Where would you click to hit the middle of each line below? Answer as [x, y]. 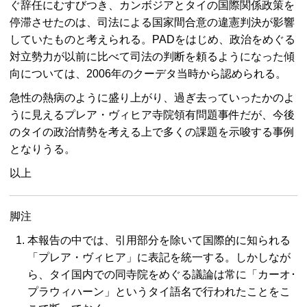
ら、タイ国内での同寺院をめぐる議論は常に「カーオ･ [162, 274]
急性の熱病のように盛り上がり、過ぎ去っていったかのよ [152, 98]
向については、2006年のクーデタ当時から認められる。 [148, 74]
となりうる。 [42, 149]
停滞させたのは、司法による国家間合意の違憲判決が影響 [152, 22]
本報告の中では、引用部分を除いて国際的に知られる [159, 240]
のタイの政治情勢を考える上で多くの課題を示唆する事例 [152, 132]
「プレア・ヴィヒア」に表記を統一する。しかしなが [159, 257]
